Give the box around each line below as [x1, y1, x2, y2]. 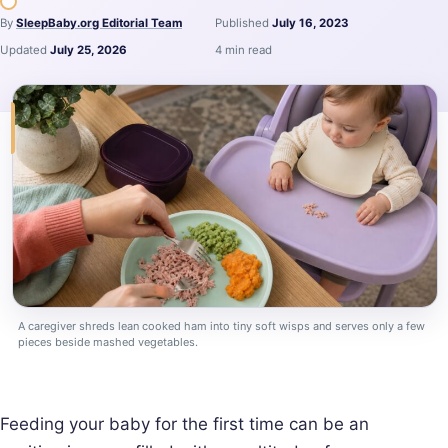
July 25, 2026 [50, 43, 127, 57]
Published [215, 16, 272, 30]
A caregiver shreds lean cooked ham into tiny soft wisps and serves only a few [18, 318, 425, 333]
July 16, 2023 [272, 16, 349, 30]
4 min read [215, 43, 272, 57]
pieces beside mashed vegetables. [18, 334, 198, 349]
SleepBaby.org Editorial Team [16, 16, 182, 30]
